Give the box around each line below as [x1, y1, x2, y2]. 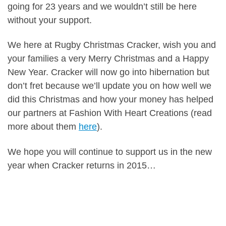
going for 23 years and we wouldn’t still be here [8, 1, 197, 12]
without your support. [8, 15, 92, 25]
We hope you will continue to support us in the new [8, 146, 212, 157]
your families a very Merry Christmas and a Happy [8, 53, 209, 64]
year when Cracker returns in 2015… [8, 160, 156, 171]
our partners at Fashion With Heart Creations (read [8, 108, 212, 119]
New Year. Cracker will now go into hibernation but [8, 67, 209, 78]
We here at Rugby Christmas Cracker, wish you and [8, 40, 216, 50]
